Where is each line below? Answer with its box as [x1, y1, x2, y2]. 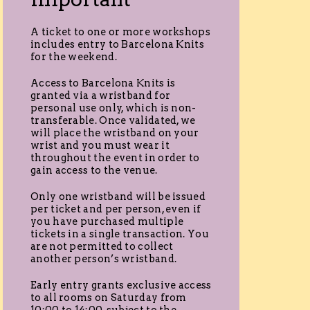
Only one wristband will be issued [30, 190, 206, 203]
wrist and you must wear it [30, 139, 170, 152]
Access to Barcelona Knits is [30, 77, 176, 90]
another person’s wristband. [30, 253, 177, 266]
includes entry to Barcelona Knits [30, 38, 204, 51]
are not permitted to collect [30, 240, 174, 253]
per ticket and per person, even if [30, 203, 201, 216]
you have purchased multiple [30, 215, 184, 228]
